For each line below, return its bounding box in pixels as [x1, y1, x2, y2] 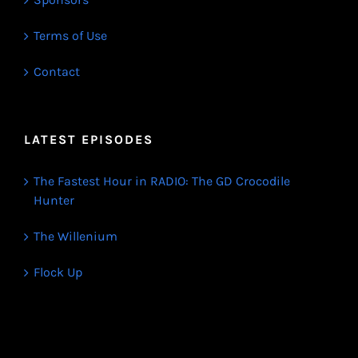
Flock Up [34, 265, 82, 280]
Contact [34, 64, 80, 80]
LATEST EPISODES [24, 132, 153, 148]
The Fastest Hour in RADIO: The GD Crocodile [34, 173, 290, 189]
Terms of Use [34, 28, 107, 44]
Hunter [34, 193, 74, 209]
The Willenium [34, 229, 117, 245]
